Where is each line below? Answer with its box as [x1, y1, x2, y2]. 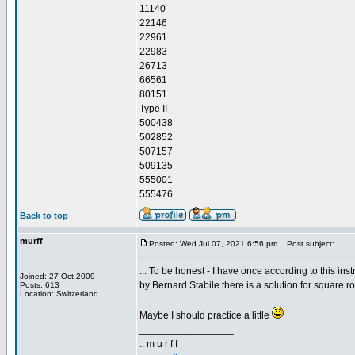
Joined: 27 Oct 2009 [20, 272, 95, 281]
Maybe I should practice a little [139, 310, 272, 321]
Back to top [20, 211, 68, 220]
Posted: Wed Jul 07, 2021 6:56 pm [149, 239, 277, 248]
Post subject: [280, 239, 334, 248]
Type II [139, 103, 167, 114]
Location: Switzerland [20, 289, 98, 298]
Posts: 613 [20, 281, 59, 289]
